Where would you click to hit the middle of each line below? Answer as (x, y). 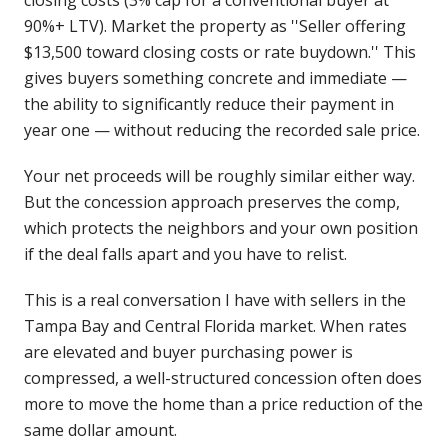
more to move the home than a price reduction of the (223, 404)
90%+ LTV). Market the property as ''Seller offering (215, 26)
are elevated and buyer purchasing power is (188, 352)
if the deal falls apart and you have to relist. (185, 254)
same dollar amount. (100, 430)
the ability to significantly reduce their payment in (209, 104)
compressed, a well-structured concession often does (223, 378)
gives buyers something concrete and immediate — (215, 78)
